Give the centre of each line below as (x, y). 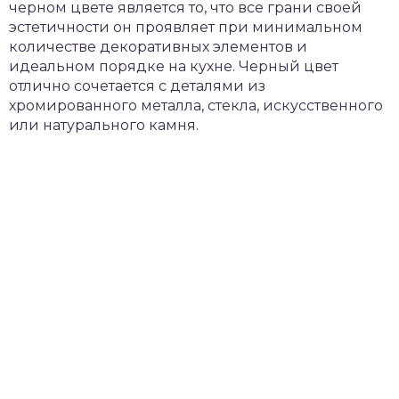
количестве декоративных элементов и (158, 47)
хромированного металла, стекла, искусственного (196, 106)
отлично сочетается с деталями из (137, 86)
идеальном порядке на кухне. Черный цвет (174, 66)
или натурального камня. (104, 125)
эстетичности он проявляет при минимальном (186, 27)
